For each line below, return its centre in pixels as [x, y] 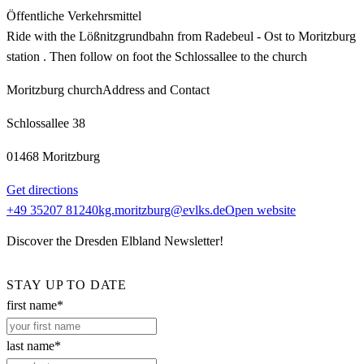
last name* [34, 346]
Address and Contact [156, 89]
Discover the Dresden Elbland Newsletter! [115, 240]
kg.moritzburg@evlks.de [162, 210]
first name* [35, 305]
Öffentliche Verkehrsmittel [74, 15]
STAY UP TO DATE [67, 285]
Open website [260, 210]
